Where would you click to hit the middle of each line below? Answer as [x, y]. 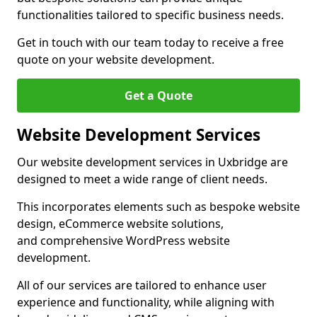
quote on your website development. [116, 59]
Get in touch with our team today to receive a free [150, 42]
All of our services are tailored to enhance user [142, 285]
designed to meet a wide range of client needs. [142, 179]
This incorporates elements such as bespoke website [158, 207]
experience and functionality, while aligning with [146, 302]
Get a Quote [158, 96]
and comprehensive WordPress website [123, 241]
